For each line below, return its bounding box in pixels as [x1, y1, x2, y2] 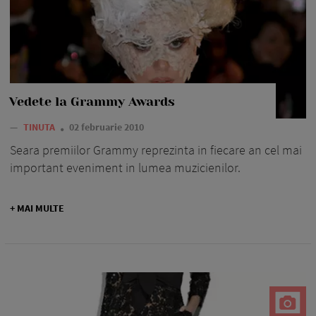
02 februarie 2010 [69, 121, 144, 134]
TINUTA [23, 121, 57, 134]
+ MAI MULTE [10, 202, 64, 215]
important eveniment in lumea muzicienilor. [10, 159, 241, 176]
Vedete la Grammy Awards [9, 95, 175, 109]
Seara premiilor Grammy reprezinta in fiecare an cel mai [10, 142, 302, 159]
